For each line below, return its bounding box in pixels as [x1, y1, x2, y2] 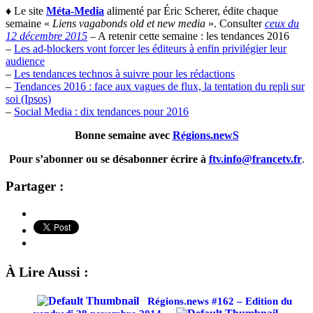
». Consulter [205, 17, 265, 30]
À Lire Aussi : [6, 263, 89, 279]
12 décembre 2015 [6, 30, 87, 43]
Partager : [6, 178, 64, 194]
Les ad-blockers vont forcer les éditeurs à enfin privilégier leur [14, 43, 286, 55]
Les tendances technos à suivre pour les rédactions [14, 68, 235, 80]
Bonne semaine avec [74, 129, 173, 142]
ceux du [265, 17, 299, 30]
